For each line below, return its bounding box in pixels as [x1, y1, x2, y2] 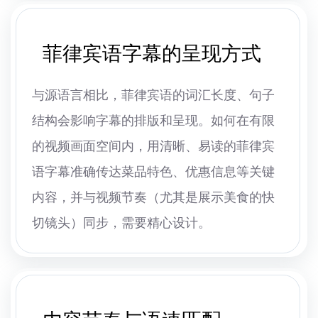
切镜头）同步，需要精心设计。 [32, 216, 211, 231]
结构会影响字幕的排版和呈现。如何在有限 [32, 114, 275, 128]
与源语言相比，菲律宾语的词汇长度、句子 [32, 88, 275, 103]
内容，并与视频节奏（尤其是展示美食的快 [32, 190, 275, 205]
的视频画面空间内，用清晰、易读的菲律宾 [32, 139, 275, 154]
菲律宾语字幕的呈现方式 [43, 43, 261, 65]
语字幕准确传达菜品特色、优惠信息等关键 [32, 165, 275, 180]
